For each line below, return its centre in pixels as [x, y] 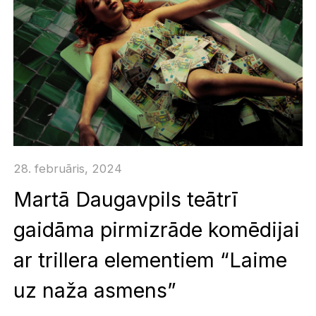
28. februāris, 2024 [68, 168]
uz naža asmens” [95, 291]
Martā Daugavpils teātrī [126, 200]
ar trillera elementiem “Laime [151, 260]
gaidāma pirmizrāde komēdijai [157, 230]
